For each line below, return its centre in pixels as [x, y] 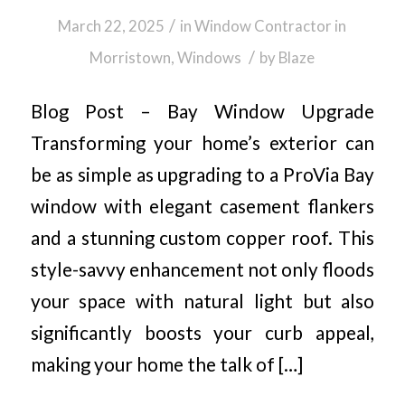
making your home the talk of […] [166, 365]
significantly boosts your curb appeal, [202, 333]
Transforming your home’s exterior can [202, 143]
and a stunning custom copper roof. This [202, 238]
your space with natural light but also [202, 301]
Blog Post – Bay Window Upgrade [202, 112]
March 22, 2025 [112, 25]
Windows [210, 57]
